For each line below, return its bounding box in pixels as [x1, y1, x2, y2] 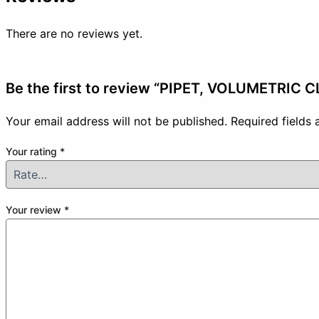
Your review [6, 204, 64, 216]
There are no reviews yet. [6, 26, 142, 41]
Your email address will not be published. [6, 114, 227, 129]
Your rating [6, 145, 60, 158]
